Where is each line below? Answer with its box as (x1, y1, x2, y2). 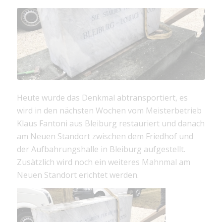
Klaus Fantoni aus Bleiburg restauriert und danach (16, 118, 205, 129)
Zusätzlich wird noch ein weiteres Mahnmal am (16, 157, 190, 168)
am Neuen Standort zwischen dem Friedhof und (16, 131, 193, 142)
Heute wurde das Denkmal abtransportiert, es (16, 92, 188, 104)
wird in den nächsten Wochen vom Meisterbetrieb (16, 105, 202, 116)
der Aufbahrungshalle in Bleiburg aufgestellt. (16, 144, 185, 155)
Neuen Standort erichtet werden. (16, 169, 139, 181)
